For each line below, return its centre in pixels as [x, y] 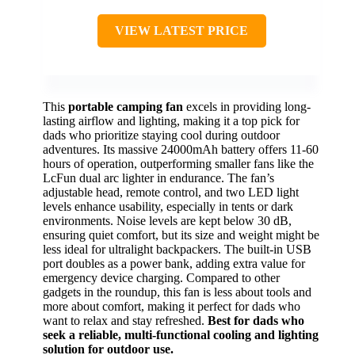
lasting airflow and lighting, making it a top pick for [171, 121]
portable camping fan [126, 107]
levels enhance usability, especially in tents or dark [168, 207]
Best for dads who [256, 321]
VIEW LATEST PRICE [181, 31]
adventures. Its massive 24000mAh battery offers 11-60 [181, 150]
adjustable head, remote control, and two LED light [171, 193]
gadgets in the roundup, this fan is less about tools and [177, 292]
